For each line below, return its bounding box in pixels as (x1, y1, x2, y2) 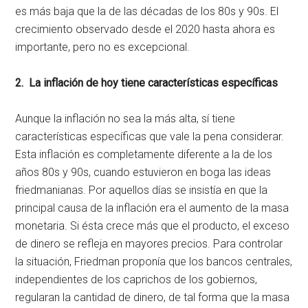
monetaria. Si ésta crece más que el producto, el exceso (15, 219, 290, 232)
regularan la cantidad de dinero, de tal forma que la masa (15, 291, 290, 304)
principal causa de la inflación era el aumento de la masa (15, 201, 289, 214)
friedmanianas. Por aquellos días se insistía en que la (15, 184, 268, 197)
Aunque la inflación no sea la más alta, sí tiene (15, 112, 236, 125)
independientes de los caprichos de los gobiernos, (15, 273, 258, 286)
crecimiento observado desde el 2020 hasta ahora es (15, 23, 276, 36)
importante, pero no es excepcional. (15, 41, 190, 54)
